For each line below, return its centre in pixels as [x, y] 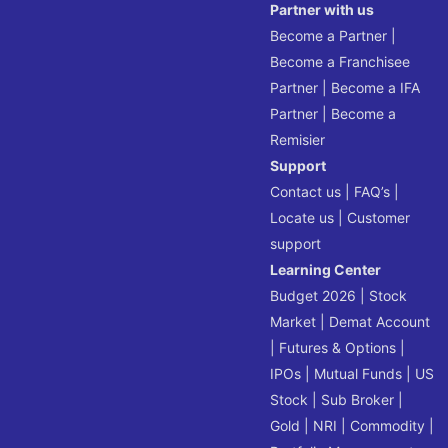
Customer [379, 217]
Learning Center [326, 269]
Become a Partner [329, 35]
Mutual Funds [358, 373]
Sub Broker [358, 399]
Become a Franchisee [340, 61]
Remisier [298, 139]
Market [293, 321]
